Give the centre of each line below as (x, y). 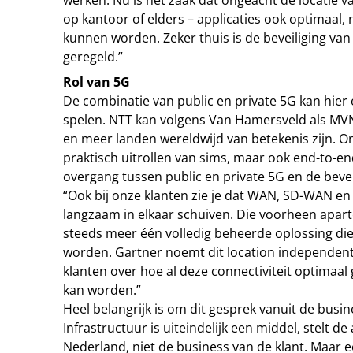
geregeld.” (93, 57)
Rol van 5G (97, 82)
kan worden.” (102, 290)
